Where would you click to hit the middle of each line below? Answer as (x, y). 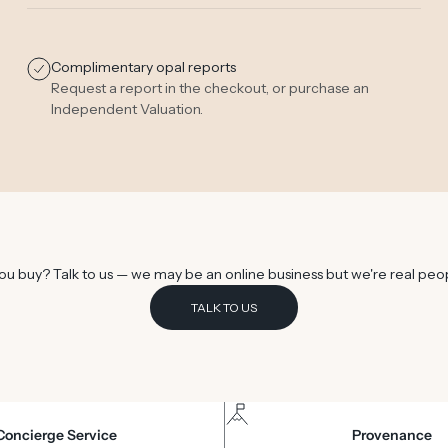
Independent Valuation (125, 109)
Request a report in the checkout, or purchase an (209, 88)
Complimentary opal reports (143, 67)
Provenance (392, 435)
